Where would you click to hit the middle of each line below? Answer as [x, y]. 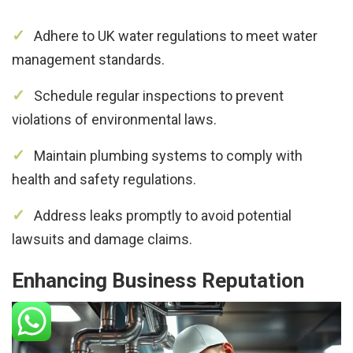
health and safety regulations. [104, 179]
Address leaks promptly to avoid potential [163, 215]
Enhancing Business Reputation [158, 280]
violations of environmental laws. [114, 119]
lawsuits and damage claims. [102, 239]
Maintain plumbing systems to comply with [168, 155]
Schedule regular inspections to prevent [159, 95]
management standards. [88, 59]
